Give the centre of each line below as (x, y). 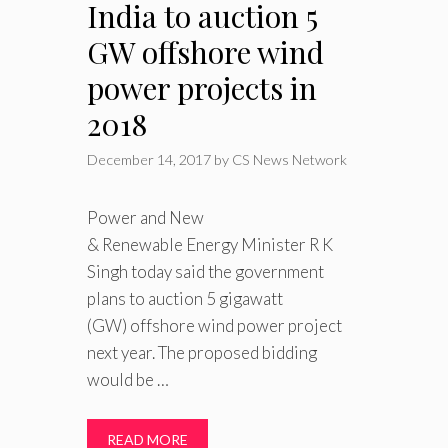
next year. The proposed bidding (202, 353)
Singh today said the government (205, 272)
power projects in (202, 88)
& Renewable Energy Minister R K (210, 245)
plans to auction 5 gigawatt (185, 299)
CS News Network (289, 160)
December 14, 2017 (149, 160)
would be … (128, 380)
